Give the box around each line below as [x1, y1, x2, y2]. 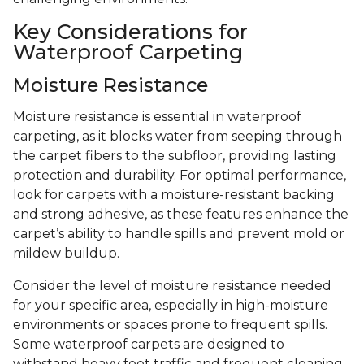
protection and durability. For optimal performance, [13, 167, 346, 184]
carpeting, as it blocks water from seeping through [13, 128, 342, 145]
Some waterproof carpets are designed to [13, 336, 284, 353]
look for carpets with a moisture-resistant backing [13, 187, 335, 203]
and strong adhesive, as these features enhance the [13, 206, 349, 223]
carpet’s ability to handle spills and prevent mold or [13, 226, 344, 242]
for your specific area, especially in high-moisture [13, 297, 328, 314]
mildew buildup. [13, 245, 119, 262]
